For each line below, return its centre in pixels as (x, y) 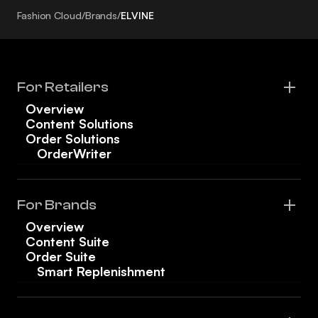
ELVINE (138, 16)
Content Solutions (79, 124)
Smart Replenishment (101, 272)
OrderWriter (74, 154)
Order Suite (61, 257)
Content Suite (67, 242)
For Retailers (63, 87)
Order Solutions (73, 139)
